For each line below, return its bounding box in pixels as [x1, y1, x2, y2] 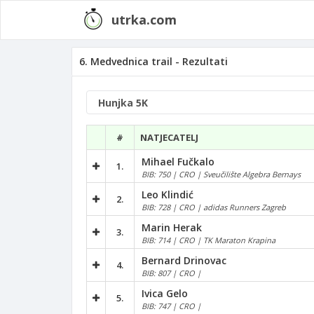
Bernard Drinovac [142, 253, 226, 267]
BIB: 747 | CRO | [142, 300, 201, 311]
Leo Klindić [142, 187, 193, 201]
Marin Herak [142, 220, 202, 234]
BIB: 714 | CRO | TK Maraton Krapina [142, 234, 275, 245]
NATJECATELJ [140, 131, 198, 144]
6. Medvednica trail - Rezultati [79, 55, 228, 68]
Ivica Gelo [142, 286, 188, 300]
